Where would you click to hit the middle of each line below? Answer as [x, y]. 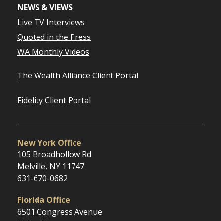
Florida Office [44, 200]
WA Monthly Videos [53, 52]
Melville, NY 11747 [51, 166]
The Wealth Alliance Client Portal [78, 75]
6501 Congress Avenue [60, 212]
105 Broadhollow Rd [54, 154]
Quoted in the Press [54, 37]
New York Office [49, 143]
